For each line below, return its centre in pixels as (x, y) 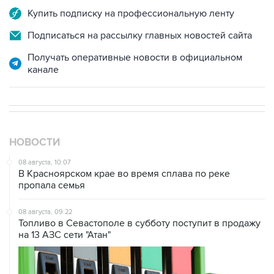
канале (43, 44)
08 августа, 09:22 (45, 187)
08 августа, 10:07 (45, 137)
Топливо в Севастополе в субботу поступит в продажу (139, 198)
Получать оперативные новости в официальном (135, 32)
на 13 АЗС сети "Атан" (65, 209)
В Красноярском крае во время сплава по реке (124, 148)
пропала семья (52, 160)
